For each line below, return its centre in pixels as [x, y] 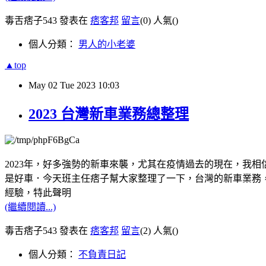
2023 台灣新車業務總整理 [109, 114]
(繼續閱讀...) [30, 207]
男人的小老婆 [107, 44]
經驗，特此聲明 [38, 193]
